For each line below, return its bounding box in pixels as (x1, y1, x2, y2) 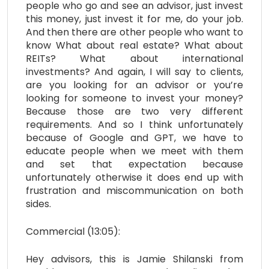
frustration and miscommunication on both (26, 183, 243, 198)
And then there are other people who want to (26, 25, 243, 39)
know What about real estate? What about (26, 38, 243, 52)
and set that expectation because (26, 157, 243, 171)
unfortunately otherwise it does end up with (26, 170, 243, 184)
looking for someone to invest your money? (26, 91, 243, 105)
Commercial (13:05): (26, 224, 120, 238)
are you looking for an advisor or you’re (26, 77, 243, 92)
